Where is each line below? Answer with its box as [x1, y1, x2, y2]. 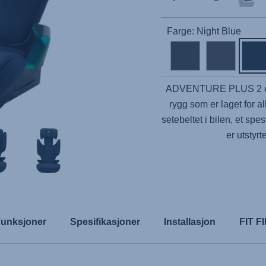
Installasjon [163, 217, 216, 227]
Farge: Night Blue [167, 26, 242, 36]
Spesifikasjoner [69, 217, 140, 227]
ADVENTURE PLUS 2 [165, 84, 262, 94]
